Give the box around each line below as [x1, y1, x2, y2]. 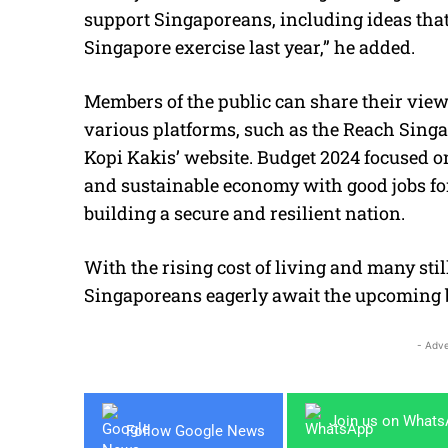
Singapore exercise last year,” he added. [84, 34, 415, 59]
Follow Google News [126, 422, 265, 441]
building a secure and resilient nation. [84, 200, 409, 225]
